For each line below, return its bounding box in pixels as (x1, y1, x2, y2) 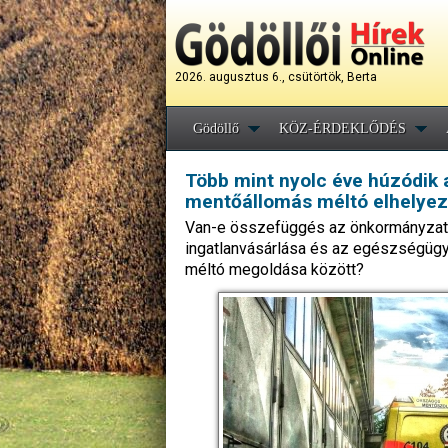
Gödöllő (193, 121, 239, 136)
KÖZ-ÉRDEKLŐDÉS (279, 121, 406, 136)
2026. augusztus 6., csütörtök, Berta (175, 70, 377, 84)
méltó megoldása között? (185, 260, 364, 279)
